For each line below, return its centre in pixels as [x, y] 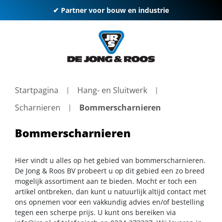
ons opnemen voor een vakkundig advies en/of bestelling [110, 202]
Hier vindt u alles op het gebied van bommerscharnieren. [110, 160]
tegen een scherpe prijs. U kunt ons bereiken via [95, 212]
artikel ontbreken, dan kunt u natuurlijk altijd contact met [111, 191]
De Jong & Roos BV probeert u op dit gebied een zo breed [110, 170]
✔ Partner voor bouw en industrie [111, 10]
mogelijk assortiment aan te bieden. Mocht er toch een [106, 181]
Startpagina [37, 90]
